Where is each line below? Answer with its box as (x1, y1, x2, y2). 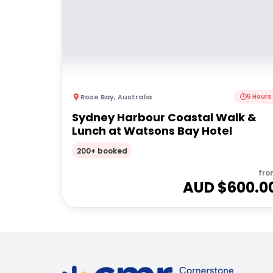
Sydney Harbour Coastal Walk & (72, 110, 257, 125)
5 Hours (247, 92, 272, 101)
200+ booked (77, 145, 127, 156)
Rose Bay (80, 91, 114, 102)
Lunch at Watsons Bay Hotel (72, 123, 232, 138)
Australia (118, 91, 152, 102)
